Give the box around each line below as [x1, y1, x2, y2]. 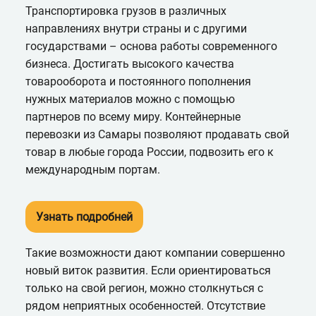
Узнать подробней [35, 209, 133, 224]
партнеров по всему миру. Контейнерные [25, 109, 241, 123]
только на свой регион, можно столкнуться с [25, 281, 263, 295]
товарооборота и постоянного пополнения [25, 74, 251, 88]
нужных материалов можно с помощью [25, 92, 235, 106]
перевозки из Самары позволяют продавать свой [25, 127, 289, 141]
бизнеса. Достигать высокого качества [25, 56, 234, 71]
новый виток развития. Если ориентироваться [25, 263, 271, 277]
